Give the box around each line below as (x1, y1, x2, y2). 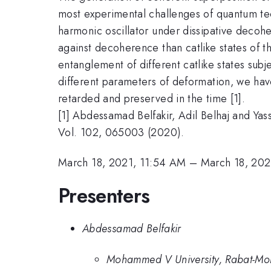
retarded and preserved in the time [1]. (58, 90, 246, 106)
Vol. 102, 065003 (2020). (58, 124, 184, 140)
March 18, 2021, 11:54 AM (58, 155, 186, 171)
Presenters (58, 181, 150, 210)
